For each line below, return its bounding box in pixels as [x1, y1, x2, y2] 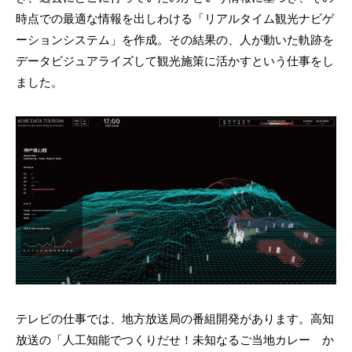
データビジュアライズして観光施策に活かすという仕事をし [16, 53, 334, 68]
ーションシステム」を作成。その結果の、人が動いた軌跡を [16, 32, 334, 46]
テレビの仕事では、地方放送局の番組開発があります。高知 [16, 312, 334, 326]
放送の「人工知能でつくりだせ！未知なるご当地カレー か [16, 333, 334, 347]
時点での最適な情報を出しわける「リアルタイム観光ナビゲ [16, 11, 334, 25]
